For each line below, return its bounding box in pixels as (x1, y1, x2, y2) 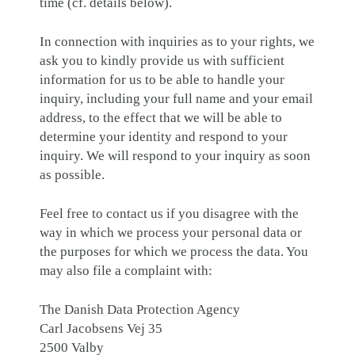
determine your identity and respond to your (40, 128, 288, 144)
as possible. (40, 166, 105, 182)
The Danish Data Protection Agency (40, 301, 240, 317)
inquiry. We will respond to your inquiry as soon (40, 147, 311, 163)
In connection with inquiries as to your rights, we (40, 33, 315, 49)
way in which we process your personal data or (40, 224, 302, 240)
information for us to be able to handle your (40, 71, 284, 87)
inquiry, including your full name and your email (40, 90, 313, 106)
